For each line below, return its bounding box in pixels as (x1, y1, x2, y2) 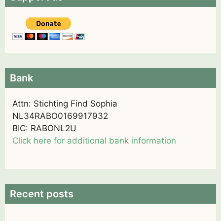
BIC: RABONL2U (12, 123, 76, 133)
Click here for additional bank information (12, 135, 176, 146)
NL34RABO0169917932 (12, 110, 108, 121)
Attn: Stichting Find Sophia (12, 98, 117, 109)
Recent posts (10, 188, 74, 200)
